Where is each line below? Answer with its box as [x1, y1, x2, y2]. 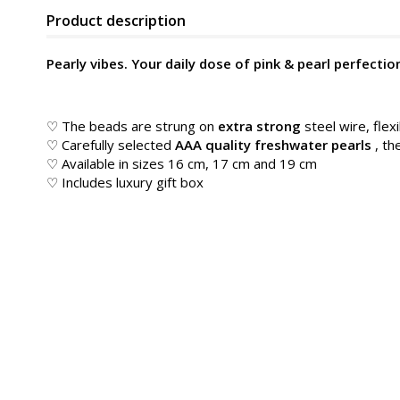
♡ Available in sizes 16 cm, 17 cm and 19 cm [46, 154, 317, 172]
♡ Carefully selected [46, 136, 175, 154]
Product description [46, 11, 186, 30]
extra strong [218, 117, 301, 135]
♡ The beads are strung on [46, 117, 218, 135]
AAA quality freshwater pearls [175, 136, 371, 154]
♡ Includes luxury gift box [46, 173, 204, 191]
